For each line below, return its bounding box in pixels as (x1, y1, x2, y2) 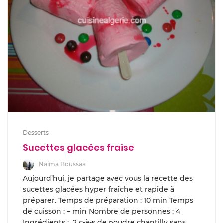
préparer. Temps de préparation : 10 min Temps (23, 195, 193, 205)
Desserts (23, 128, 49, 136)
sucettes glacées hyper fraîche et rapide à (23, 184, 174, 194)
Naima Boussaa (39, 160, 86, 168)
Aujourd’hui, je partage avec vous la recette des (23, 173, 193, 183)
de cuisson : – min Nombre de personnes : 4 (23, 206, 180, 216)
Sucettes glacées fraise (23, 141, 134, 154)
